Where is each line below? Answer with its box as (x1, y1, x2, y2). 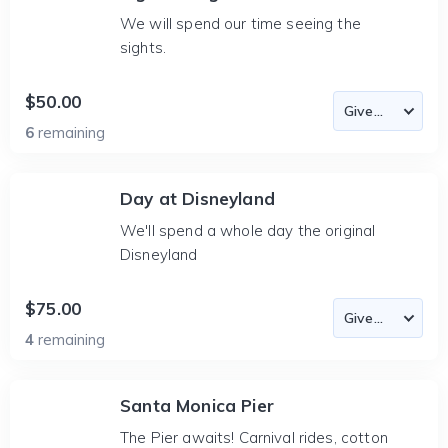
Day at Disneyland (120, 188, 275, 209)
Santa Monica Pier (120, 395, 274, 416)
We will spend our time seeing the (120, 14, 361, 33)
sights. (120, 38, 167, 57)
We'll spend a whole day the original (120, 221, 376, 240)
